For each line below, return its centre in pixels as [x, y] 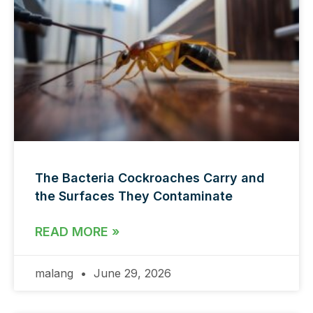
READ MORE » [77, 231]
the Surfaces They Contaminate [134, 196]
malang [56, 273]
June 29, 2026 [131, 273]
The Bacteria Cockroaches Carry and [150, 177]
